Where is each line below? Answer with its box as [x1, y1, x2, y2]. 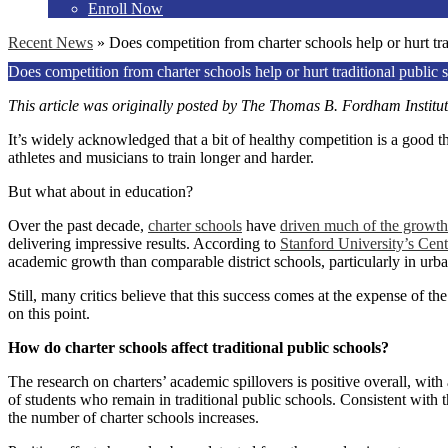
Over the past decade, [8, 217, 148, 235]
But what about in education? [8, 183, 193, 201]
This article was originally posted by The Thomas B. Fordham [8, 97, 401, 115]
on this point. [8, 305, 90, 323]
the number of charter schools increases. [8, 409, 259, 427]
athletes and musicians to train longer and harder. [8, 149, 314, 167]
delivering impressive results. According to [8, 235, 280, 253]
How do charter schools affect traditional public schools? [8, 339, 389, 357]
